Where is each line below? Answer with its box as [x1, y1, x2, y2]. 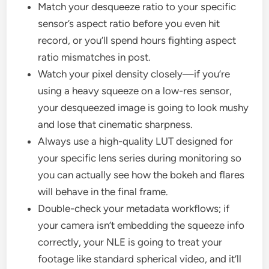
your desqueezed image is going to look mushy [38, 101, 249, 114]
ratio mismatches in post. [38, 51, 151, 64]
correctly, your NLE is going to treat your [38, 236, 223, 249]
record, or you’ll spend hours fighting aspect [38, 34, 237, 47]
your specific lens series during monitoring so [38, 152, 242, 165]
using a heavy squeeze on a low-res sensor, [38, 85, 232, 97]
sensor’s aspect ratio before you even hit [38, 17, 220, 30]
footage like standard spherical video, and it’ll [38, 253, 242, 265]
